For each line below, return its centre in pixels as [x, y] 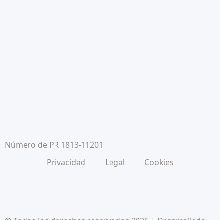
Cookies [159, 162]
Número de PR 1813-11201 [54, 145]
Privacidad [66, 162]
